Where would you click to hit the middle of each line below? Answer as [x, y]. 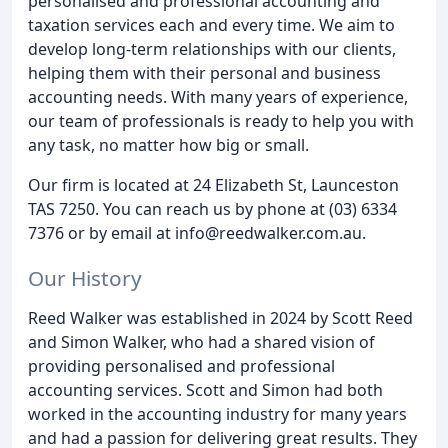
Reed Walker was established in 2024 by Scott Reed [220, 317]
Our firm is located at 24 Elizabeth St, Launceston [213, 185]
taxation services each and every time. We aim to [211, 25]
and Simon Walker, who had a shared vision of [201, 341]
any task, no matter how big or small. [168, 145]
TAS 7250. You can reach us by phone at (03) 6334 [212, 209]
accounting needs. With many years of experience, [218, 97]
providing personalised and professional [181, 365]
